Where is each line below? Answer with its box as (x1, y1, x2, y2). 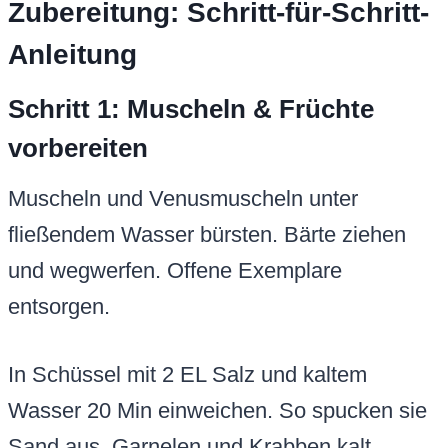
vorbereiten (8, 133, 148, 164)
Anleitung (8, 39, 137, 71)
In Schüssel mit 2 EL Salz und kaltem (8, 362, 367, 388)
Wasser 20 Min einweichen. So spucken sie (8, 398, 427, 424)
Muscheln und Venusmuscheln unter (8, 186, 358, 212)
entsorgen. (8, 294, 110, 320)
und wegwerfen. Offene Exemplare (8, 258, 342, 284)
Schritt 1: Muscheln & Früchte (8, 94, 374, 125)
